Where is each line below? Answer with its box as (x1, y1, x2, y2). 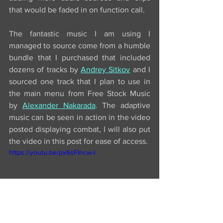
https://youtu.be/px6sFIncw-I (9, 148, 95, 156)
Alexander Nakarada (22, 101, 96, 110)
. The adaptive (95, 101, 150, 110)
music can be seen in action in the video (9, 113, 150, 121)
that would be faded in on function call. (9, 5, 147, 14)
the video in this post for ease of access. (9, 137, 148, 145)
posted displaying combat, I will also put (9, 125, 150, 133)
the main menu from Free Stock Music (9, 89, 150, 98)
